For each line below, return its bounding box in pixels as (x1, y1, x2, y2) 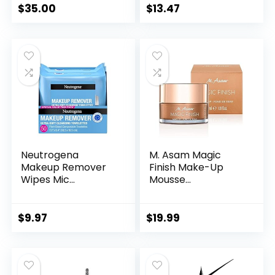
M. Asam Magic (149, 148, 222, 163)
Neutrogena (21, 148, 79, 163)
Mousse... (149, 172, 192, 187)
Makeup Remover (21, 160, 107, 175)
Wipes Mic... (21, 172, 76, 187)
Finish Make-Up (149, 160, 224, 175)
